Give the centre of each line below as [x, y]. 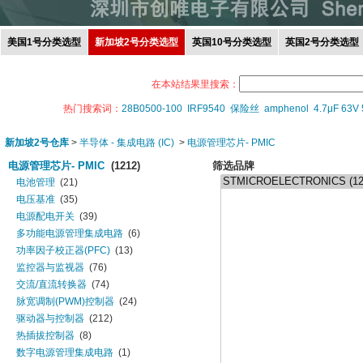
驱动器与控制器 [50, 318]
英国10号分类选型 [232, 42]
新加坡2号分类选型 [137, 42]
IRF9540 [206, 109]
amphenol [286, 109]
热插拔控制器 [45, 335]
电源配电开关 [45, 216]
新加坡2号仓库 [37, 143]
